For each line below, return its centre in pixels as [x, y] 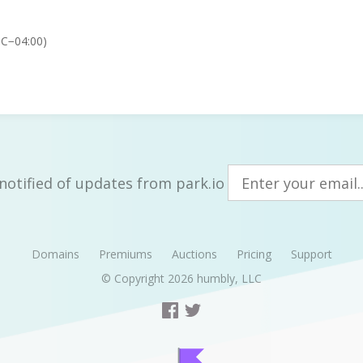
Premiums [125, 254]
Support [311, 254]
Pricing [254, 254]
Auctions [194, 254]
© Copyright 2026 [149, 278]
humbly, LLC [229, 278]
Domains [55, 254]
